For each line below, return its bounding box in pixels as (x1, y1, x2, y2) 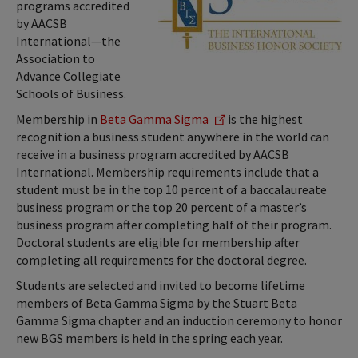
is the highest (225, 110, 303, 127)
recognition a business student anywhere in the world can (16, 128, 329, 145)
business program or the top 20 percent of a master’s (16, 198, 307, 215)
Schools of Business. (16, 85, 126, 101)
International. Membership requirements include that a (16, 163, 319, 180)
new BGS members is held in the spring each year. (16, 329, 283, 346)
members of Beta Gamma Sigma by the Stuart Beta (16, 294, 297, 311)
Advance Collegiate (16, 67, 121, 84)
